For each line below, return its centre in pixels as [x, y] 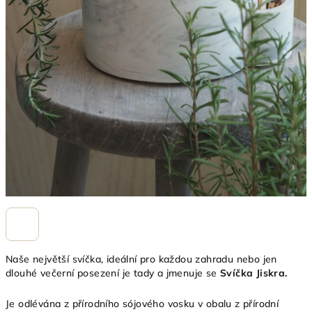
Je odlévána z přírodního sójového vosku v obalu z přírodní [142, 303]
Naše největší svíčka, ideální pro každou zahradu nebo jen [141, 259]
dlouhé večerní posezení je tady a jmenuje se [113, 273]
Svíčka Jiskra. [254, 273]
